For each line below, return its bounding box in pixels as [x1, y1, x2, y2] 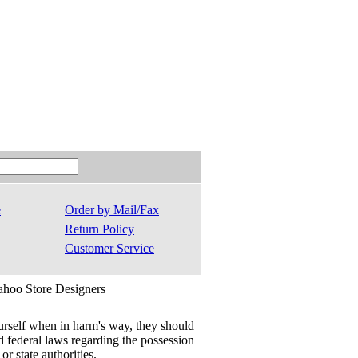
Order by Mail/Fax [65, 203, 159, 217]
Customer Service [65, 241, 154, 255]
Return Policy [65, 222, 134, 236]
